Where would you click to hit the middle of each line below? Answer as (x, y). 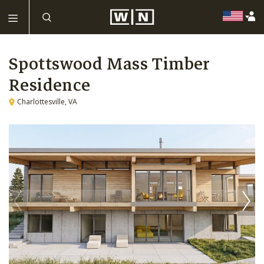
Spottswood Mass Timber (110, 64)
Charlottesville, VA (47, 102)
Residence (50, 85)
